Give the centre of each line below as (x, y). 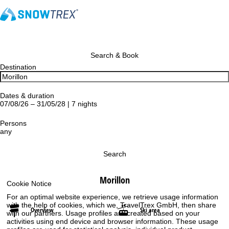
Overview (42, 210)
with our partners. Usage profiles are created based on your (104, 213)
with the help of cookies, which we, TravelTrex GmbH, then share (112, 205)
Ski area (150, 210)
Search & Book (114, 55)
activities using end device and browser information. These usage (113, 221)
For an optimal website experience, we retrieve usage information (113, 197)
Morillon (114, 180)
